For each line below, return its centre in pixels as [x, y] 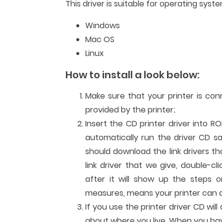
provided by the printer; [130, 110]
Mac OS [100, 39]
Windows [103, 26]
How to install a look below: [133, 75]
